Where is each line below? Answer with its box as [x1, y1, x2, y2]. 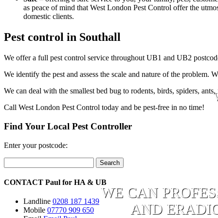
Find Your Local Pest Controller [4, 121, 132, 131]
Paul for [43, 178, 74, 186]
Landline [23, 197, 51, 206]
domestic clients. [23, 12, 74, 21]
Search [100, 159, 120, 166]
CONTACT [4, 178, 43, 186]
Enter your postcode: [4, 141, 68, 149]
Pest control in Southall [4, 31, 121, 44]
